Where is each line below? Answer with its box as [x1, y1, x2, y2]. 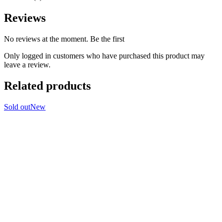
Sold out [4, 102, 30, 111]
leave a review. [4, 60, 51, 69]
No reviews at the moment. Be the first [4, 34, 124, 43]
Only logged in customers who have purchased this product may [4, 51, 205, 60]
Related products [4, 79, 91, 92]
